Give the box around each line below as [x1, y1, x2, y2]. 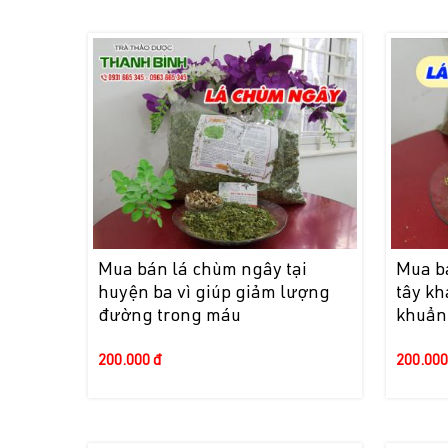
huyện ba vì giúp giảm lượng [98, 285, 331, 304]
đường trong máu [98, 308, 242, 327]
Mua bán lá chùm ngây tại [98, 262, 308, 281]
